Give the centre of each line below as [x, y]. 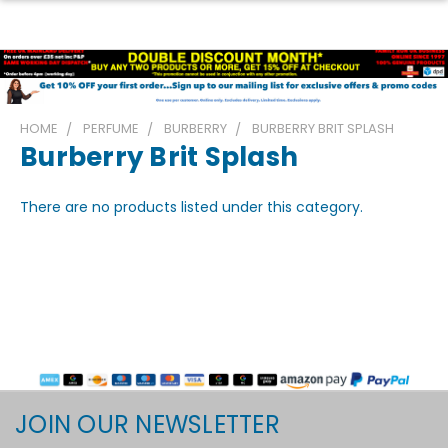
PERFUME [111, 129]
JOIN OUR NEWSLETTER [147, 425]
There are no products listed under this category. [191, 207]
